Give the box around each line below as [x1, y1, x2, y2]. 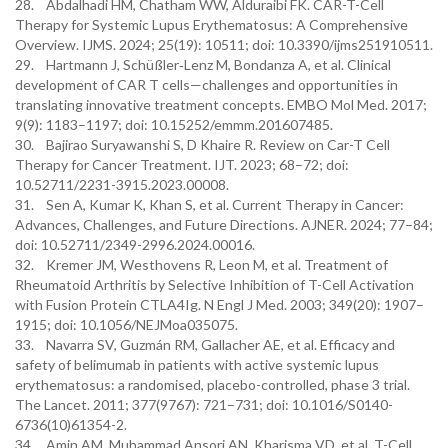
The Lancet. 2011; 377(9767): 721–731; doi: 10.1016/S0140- [15, 396, 393, 413]
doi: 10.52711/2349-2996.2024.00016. [15, 236, 255, 253]
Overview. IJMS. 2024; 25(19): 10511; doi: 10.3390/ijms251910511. [15, 36, 433, 53]
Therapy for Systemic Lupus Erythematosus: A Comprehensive [15, 16, 408, 33]
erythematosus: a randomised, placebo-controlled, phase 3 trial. [15, 376, 410, 393]
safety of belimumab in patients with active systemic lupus [15, 356, 379, 373]
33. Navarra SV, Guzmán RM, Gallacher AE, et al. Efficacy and [15, 336, 395, 353]
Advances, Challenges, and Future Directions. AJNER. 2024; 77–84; [15, 216, 433, 233]
